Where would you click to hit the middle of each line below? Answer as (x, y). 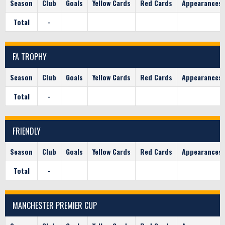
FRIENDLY (27, 131)
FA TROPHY (30, 57)
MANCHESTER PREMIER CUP (55, 205)
